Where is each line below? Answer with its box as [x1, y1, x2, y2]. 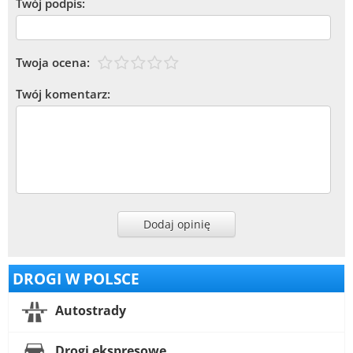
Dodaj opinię [143, 217, 210, 232]
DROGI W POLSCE [13, 269, 139, 289]
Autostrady [52, 302, 126, 320]
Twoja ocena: [16, 54, 90, 71]
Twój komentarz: [16, 86, 110, 102]
